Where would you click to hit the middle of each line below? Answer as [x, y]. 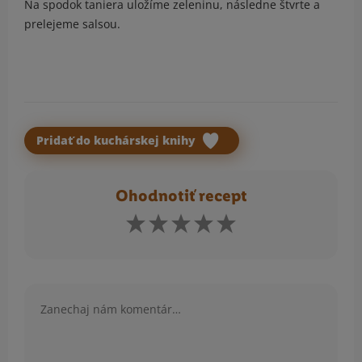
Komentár [50, 293]
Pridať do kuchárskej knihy [118, 141]
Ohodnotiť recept [181, 196]
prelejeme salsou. [72, 24]
